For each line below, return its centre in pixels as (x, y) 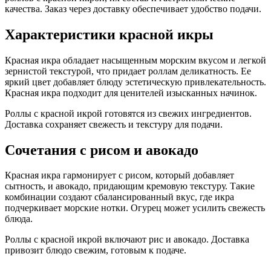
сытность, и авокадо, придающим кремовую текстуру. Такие (130, 186)
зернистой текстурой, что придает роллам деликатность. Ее (128, 71)
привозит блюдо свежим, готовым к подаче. (96, 250)
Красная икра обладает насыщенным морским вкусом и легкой (135, 60)
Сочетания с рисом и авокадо (102, 150)
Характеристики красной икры (109, 34)
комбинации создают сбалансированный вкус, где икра (119, 197)
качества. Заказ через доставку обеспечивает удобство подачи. (133, 8)
